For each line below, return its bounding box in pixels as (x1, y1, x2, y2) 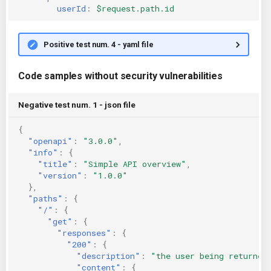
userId (57, 2, 86, 14)
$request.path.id (96, 2, 174, 14)
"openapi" (28, 135, 73, 146)
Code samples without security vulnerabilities (18, 70, 223, 82)
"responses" (57, 227, 111, 238)
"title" (38, 158, 73, 169)
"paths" (28, 192, 63, 204)
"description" (76, 250, 140, 261)
